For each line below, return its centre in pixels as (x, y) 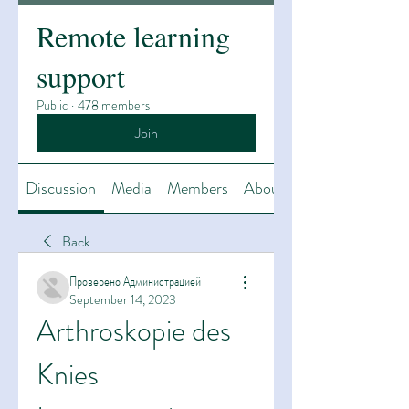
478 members (114, 105)
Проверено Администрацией (135, 281)
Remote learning (133, 36)
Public (52, 105)
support (81, 76)
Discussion (61, 188)
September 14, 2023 (123, 299)
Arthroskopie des (134, 330)
